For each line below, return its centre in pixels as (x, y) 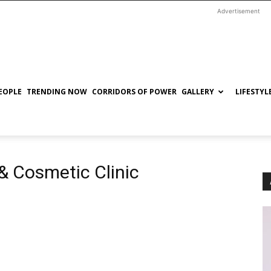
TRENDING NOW (57, 92)
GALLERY (198, 92)
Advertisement (238, 11)
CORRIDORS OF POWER (134, 92)
